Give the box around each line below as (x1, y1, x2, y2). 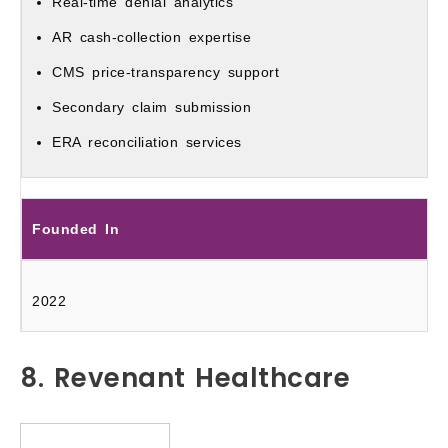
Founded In (32, 221, 119, 238)
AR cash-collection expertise (52, 29, 251, 46)
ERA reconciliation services (52, 134, 242, 151)
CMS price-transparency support (52, 64, 279, 81)
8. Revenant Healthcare (20, 359, 350, 396)
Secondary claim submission (52, 99, 251, 116)
